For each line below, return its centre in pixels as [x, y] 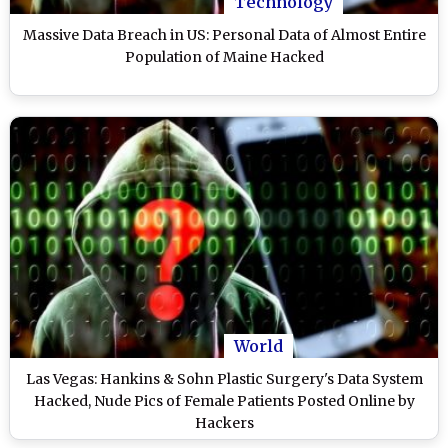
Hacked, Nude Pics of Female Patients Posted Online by [224, 401]
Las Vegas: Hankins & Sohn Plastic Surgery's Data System [224, 379]
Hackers [224, 423]
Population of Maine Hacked [224, 57]
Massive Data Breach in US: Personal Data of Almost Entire [224, 35]
